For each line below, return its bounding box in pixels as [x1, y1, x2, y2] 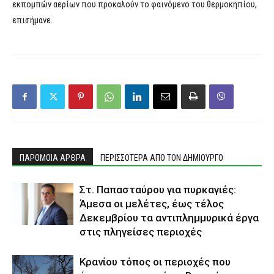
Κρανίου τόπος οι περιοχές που [80, 256, 231, 268]
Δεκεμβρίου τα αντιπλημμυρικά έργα [80, 212, 259, 224]
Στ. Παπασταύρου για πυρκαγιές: [80, 183, 236, 196]
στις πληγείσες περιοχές [80, 226, 202, 239]
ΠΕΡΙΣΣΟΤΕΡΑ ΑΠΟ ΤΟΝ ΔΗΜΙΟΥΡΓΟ [100, 153, 223, 163]
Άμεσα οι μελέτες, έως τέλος [80, 198, 224, 210]
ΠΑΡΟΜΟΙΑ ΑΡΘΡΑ [20, 153, 86, 163]
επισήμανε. [12, 15, 53, 26]
